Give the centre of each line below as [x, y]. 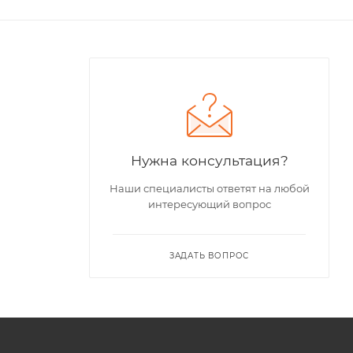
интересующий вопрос [209, 204]
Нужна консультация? [209, 160]
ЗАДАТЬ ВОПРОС [209, 255]
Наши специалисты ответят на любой [209, 188]
